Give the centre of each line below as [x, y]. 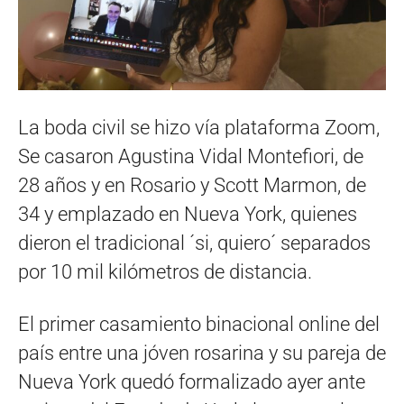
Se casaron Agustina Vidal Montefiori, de [191, 156]
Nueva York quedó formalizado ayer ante [192, 381]
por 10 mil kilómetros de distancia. [165, 271]
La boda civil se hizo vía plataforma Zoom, [199, 127]
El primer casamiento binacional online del [199, 324]
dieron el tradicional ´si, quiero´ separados [194, 243]
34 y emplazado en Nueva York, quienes [188, 214]
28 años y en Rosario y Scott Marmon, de [192, 185]
